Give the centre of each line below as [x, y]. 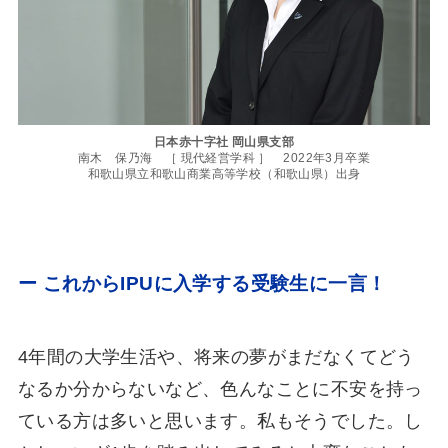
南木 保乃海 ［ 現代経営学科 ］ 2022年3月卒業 [224, 157]
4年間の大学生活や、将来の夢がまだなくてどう [216, 357]
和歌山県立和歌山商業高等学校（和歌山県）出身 [224, 173]
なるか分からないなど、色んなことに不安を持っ [220, 389]
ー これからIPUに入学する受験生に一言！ [202, 283]
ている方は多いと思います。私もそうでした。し [220, 421]
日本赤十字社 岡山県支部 [224, 141]
